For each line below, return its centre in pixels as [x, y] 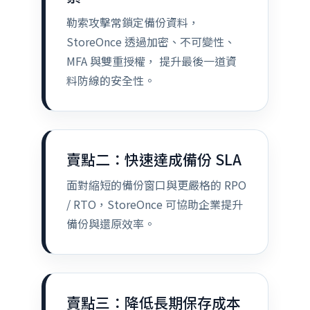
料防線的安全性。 [110, 80]
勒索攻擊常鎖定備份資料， [133, 22]
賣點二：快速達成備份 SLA [154, 159]
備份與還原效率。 [110, 224]
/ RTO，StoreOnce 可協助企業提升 [154, 204]
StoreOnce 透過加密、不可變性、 [151, 42]
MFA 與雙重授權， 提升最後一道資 [151, 61]
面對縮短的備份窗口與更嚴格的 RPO [156, 185]
